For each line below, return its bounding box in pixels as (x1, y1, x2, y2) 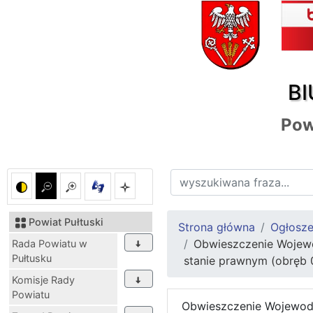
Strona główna (178, 220, 255, 235)
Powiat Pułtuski (29, 216, 103, 228)
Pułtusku (12, 252, 52, 265)
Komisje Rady (12, 274, 75, 286)
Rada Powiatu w (12, 238, 87, 250)
